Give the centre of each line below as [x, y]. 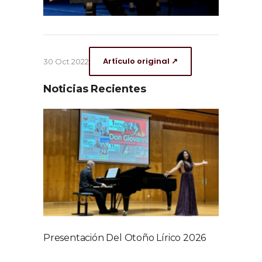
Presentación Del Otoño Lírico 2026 [125, 237]
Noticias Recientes [95, 89]
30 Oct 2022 [66, 62]
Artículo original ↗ [140, 61]
